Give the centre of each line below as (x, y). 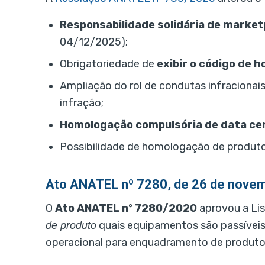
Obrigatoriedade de (108, 64)
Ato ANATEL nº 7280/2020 (126, 209)
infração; (82, 103)
